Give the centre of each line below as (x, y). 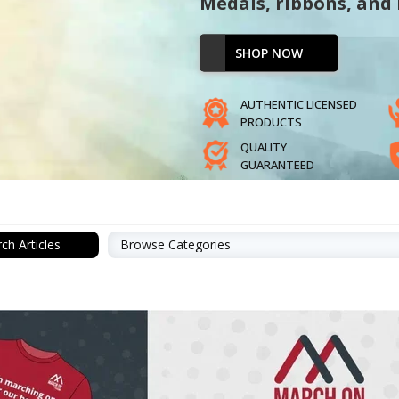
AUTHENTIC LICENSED (298, 104)
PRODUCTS (271, 122)
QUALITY (263, 147)
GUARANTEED (277, 164)
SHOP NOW (269, 53)
